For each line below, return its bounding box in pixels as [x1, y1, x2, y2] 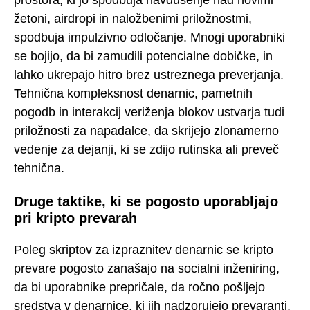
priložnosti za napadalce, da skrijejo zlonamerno [14, 123, 279, 138]
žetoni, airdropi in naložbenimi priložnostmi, [14, 11, 252, 26]
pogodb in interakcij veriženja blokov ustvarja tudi [14, 104, 284, 119]
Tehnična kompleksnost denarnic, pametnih [14, 86, 253, 100]
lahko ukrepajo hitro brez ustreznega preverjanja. [14, 67, 284, 82]
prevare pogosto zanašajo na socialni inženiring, [14, 262, 280, 276]
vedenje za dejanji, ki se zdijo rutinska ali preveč [14, 142, 279, 156]
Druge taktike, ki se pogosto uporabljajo [14, 193, 278, 209]
